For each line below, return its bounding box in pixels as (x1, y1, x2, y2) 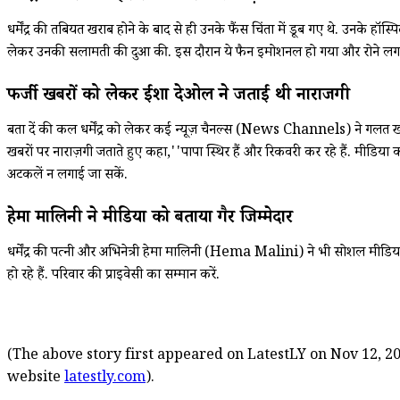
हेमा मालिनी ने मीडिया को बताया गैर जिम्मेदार (7, 204, 293, 234)
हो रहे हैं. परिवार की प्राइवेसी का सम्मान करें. (7, 264, 220, 287)
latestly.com (64, 367, 146, 390)
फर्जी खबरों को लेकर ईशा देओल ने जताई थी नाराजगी (7, 82, 350, 112)
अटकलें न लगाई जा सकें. (7, 164, 128, 187)
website (7, 367, 64, 390)
